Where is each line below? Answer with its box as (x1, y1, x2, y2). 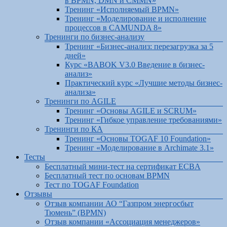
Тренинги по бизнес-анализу (45, 32, 144, 41)
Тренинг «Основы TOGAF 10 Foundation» (65, 134, 211, 143)
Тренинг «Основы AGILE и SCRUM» (65, 106, 197, 115)
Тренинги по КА (45, 124, 103, 133)
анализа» (65, 87, 96, 96)
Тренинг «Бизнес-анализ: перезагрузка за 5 (65, 42, 213, 51)
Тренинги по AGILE (45, 96, 116, 105)
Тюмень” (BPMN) (45, 208, 106, 217)
